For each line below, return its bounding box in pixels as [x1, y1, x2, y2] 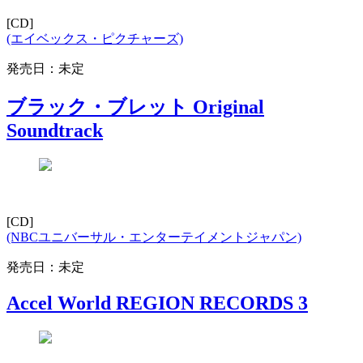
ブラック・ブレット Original [6, 96, 264, 118]
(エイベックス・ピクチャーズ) [6, 32, 183, 46]
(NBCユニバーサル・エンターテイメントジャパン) [6, 230, 301, 245]
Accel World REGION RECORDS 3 [6, 293, 308, 314]
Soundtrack [6, 120, 103, 142]
